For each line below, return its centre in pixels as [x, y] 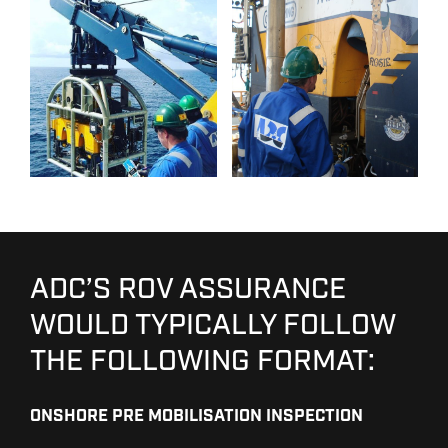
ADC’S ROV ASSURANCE [188, 290]
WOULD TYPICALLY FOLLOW [213, 326]
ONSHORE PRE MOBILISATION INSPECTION [196, 416]
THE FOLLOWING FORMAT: [202, 362]
